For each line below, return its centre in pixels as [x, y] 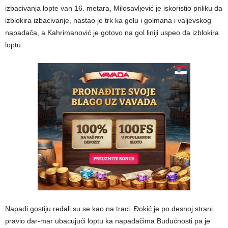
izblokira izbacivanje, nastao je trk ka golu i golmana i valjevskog [108, 21]
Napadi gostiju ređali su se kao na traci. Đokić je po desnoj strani [109, 209]
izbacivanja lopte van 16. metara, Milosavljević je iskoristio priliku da [114, 8]
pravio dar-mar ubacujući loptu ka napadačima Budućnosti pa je [108, 221]
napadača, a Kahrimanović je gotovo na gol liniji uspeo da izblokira [112, 33]
